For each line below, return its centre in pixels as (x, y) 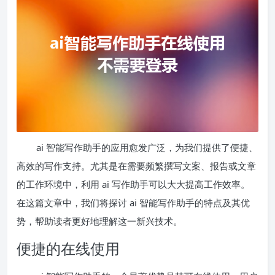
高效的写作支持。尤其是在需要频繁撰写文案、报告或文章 (136, 166)
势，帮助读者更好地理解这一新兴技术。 (99, 221)
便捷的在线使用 (68, 249)
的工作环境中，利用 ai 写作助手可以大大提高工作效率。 (133, 184)
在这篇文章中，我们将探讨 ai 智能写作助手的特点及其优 (133, 203)
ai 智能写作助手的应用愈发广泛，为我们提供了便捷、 (147, 148)
